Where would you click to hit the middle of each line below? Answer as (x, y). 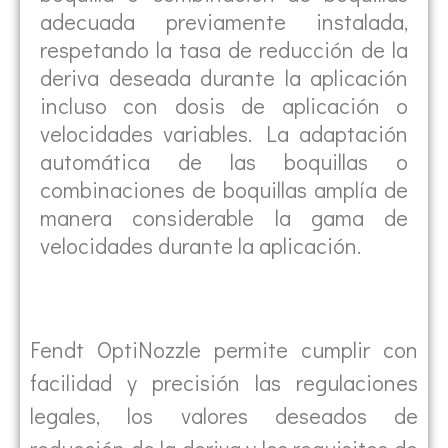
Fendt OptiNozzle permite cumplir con (224, 349)
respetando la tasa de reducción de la (224, 49)
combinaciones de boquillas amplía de (224, 189)
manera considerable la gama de (224, 217)
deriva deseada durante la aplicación (224, 77)
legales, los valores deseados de (224, 415)
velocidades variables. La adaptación (224, 133)
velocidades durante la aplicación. (200, 245)
